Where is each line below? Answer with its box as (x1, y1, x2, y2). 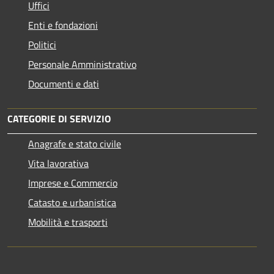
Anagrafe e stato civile (28, 136, 121, 151)
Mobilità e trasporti (28, 214, 108, 229)
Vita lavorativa (28, 155, 89, 171)
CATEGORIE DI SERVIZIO (7, 111, 111, 126)
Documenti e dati (28, 76, 99, 91)
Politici (28, 37, 56, 52)
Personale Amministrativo (28, 56, 136, 72)
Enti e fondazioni (28, 17, 98, 32)
